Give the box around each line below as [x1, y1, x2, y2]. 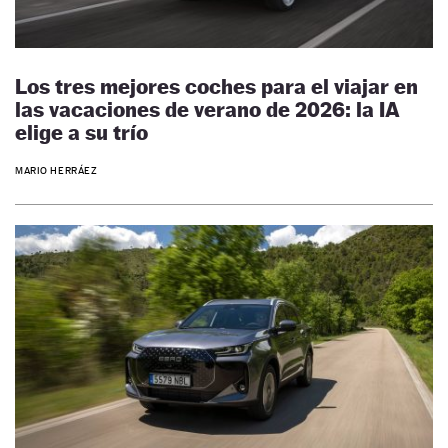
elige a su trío [15, 119, 148, 145]
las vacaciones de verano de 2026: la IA [15, 96, 400, 122]
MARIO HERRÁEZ [15, 165, 98, 177]
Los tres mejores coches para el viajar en [15, 73, 418, 99]
